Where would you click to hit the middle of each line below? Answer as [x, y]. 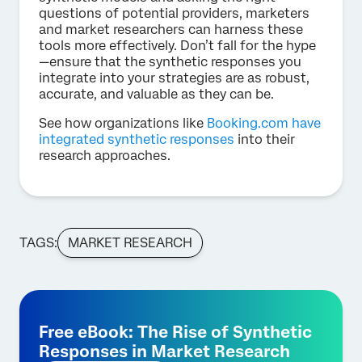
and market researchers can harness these [171, 29]
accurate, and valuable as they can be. [156, 94]
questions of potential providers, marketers [174, 13]
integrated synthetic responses [137, 139]
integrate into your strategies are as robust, [174, 78]
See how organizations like [123, 123]
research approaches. [105, 155]
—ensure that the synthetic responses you [170, 61]
